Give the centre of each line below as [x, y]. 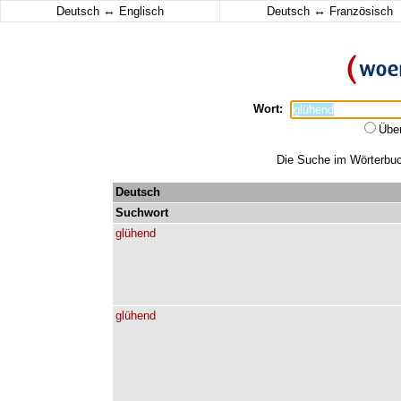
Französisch [359, 11]
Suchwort [142, 213]
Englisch [140, 11]
